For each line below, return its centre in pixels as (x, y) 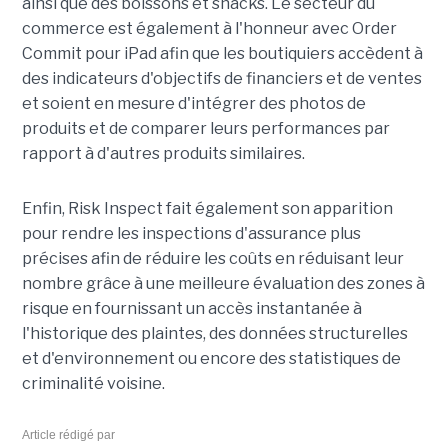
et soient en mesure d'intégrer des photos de (193, 104)
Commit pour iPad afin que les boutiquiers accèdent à (222, 54)
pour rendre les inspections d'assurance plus (191, 234)
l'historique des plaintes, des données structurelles (214, 334)
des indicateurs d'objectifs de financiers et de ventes (221, 79)
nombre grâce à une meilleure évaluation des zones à (223, 284)
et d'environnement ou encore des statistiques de (211, 359)
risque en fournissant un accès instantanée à (191, 309)
